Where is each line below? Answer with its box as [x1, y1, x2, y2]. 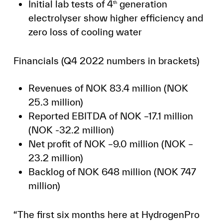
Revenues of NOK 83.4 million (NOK [28, 83, 188, 94]
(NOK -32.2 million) [28, 124, 114, 135]
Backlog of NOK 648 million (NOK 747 [28, 166, 196, 177]
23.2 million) [28, 152, 83, 163]
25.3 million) [28, 97, 83, 108]
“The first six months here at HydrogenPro [13, 209, 200, 220]
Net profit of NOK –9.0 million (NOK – [28, 138, 193, 149]
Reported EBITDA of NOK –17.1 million [28, 111, 193, 121]
